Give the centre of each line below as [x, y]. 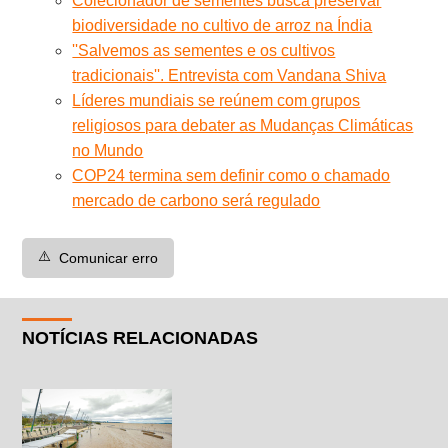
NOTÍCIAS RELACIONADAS [140, 338]
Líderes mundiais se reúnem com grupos [216, 101]
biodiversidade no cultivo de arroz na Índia [222, 26]
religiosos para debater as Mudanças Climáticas [243, 126]
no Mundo [108, 151]
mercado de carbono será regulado [196, 201]
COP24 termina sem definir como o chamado [231, 176]
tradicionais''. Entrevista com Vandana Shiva [229, 76]
